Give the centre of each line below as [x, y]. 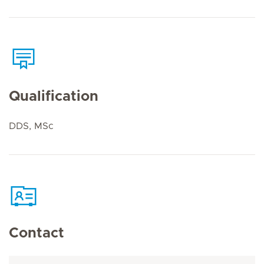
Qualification [54, 96]
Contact [37, 233]
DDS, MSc [31, 126]
